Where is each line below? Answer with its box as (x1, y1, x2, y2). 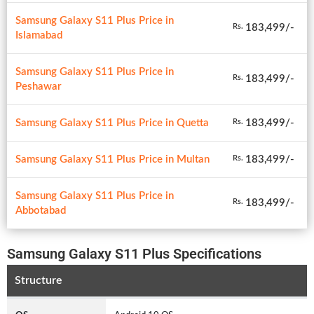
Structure (14, 275, 62, 287)
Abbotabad (15, 205, 66, 216)
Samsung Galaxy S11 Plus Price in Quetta (15, 117, 209, 128)
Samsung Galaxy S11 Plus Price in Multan (15, 153, 210, 165)
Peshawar (15, 81, 62, 92)
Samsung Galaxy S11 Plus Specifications (7, 245, 261, 262)
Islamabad (15, 29, 62, 41)
